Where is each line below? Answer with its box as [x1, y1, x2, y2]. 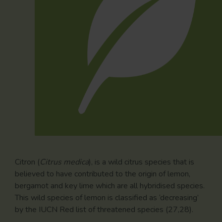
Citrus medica [40, 157, 89, 168]
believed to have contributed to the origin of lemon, [15, 168, 190, 180]
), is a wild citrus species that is [89, 157, 194, 168]
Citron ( [15, 157, 40, 168]
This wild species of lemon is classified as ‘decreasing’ [15, 192, 199, 204]
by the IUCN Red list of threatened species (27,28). [15, 204, 195, 216]
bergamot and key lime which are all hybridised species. [15, 180, 205, 192]
